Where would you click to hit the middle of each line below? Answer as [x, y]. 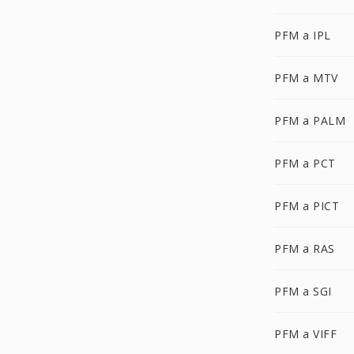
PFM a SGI [303, 291]
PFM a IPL [303, 35]
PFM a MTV [306, 78]
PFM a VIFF [305, 334]
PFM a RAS [305, 249]
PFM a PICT [307, 206]
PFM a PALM [310, 121]
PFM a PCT [305, 163]
